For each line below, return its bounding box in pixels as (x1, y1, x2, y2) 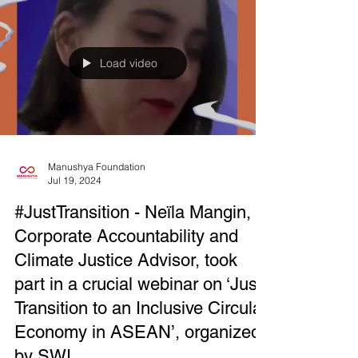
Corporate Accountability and (14, 255, 238, 275)
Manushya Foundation (48, 189, 145, 201)
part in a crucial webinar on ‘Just (14, 303, 262, 323)
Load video (100, 85, 157, 99)
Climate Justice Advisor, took (14, 279, 237, 299)
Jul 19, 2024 (48, 203, 101, 215)
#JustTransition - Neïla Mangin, (14, 231, 251, 251)
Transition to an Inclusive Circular (14, 327, 268, 347)
